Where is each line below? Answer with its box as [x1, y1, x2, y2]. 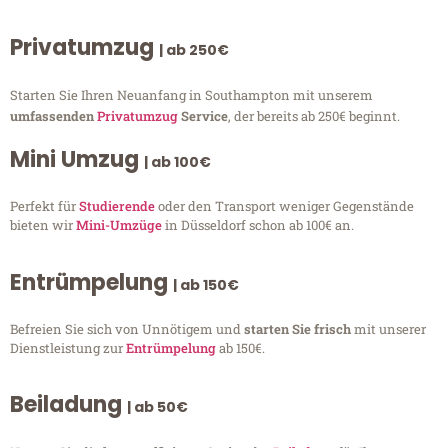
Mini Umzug [10, 144, 144, 176]
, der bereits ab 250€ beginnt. [228, 107, 400, 126]
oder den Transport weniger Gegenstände [155, 197, 414, 216]
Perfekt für [10, 197, 79, 216]
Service [178, 107, 228, 126]
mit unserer [354, 319, 426, 338]
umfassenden [10, 107, 97, 126]
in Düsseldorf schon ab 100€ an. [162, 216, 354, 235]
